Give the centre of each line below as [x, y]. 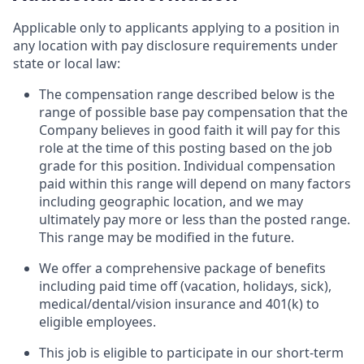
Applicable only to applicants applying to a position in [176, 28]
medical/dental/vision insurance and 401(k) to [179, 304]
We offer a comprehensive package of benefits [182, 269]
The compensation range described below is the [187, 95]
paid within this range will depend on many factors [195, 184]
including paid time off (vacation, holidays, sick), [185, 286]
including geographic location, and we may [171, 202]
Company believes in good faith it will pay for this [190, 130]
